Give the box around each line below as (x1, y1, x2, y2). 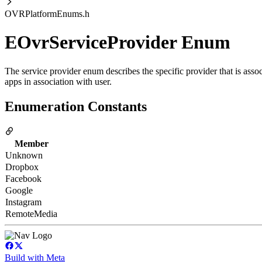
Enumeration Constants (5, 98, 147, 114)
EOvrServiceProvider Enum (5, 32, 230, 53)
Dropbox (5, 161, 39, 172)
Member (14, 138, 49, 149)
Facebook (5, 173, 42, 184)
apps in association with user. (5, 76, 112, 87)
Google (5, 185, 33, 195)
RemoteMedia (5, 208, 57, 219)
